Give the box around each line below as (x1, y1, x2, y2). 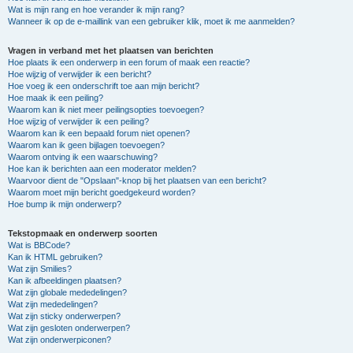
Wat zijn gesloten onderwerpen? (8, 323, 130, 333)
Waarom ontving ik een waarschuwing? (8, 152, 158, 162)
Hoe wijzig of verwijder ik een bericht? (8, 69, 151, 79)
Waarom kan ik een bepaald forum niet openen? (8, 128, 190, 138)
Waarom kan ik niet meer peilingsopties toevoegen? (8, 105, 204, 114)
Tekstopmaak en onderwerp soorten (8, 229, 158, 238)
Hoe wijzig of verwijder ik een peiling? (8, 117, 149, 126)
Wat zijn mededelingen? (8, 299, 98, 309)
